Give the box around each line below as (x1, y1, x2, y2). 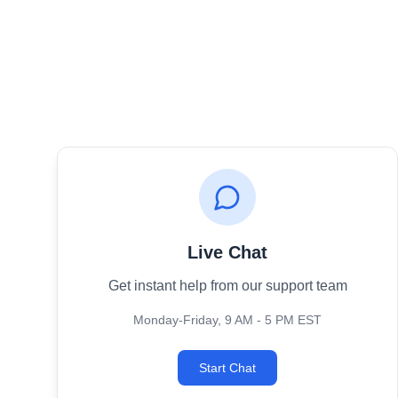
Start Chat (199, 361, 256, 375)
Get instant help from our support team (107, 278, 347, 293)
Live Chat (187, 243, 267, 262)
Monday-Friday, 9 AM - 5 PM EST (133, 313, 322, 327)
